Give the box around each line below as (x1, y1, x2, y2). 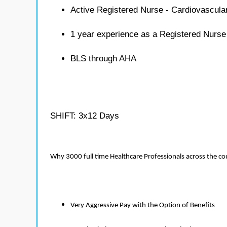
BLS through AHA (70, 54, 136, 63)
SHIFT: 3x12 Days (50, 111, 119, 121)
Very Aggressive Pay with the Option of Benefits (70, 202, 215, 209)
